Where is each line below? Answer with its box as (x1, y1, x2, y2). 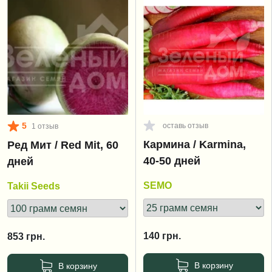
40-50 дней (143, 155, 200, 166)
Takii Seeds (7, 181, 60, 191)
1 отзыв (32, 122, 58, 130)
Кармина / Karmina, (143, 139, 246, 150)
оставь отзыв (163, 122, 208, 129)
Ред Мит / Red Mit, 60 (7, 140, 118, 151)
